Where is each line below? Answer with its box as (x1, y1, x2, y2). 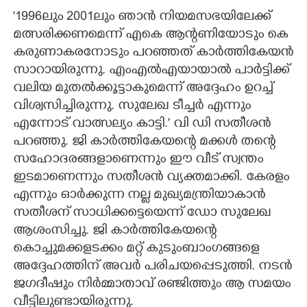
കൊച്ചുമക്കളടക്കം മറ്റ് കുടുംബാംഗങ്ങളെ (13, 241, 259, 258)
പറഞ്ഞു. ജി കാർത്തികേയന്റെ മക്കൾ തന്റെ (13, 134, 275, 151)
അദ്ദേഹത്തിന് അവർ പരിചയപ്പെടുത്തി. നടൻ (13, 258, 292, 275)
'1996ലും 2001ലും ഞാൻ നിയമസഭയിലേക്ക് (13, 9, 271, 26)
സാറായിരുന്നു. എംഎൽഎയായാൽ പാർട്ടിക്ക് (13, 62, 289, 79)
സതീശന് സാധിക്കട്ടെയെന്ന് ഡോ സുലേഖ (13, 205, 271, 222)
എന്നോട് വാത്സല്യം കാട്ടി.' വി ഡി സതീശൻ (13, 116, 271, 133)
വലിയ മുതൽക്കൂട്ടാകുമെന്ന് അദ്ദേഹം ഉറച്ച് (13, 80, 273, 97)
